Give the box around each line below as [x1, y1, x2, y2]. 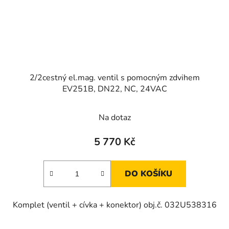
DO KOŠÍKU [124, 168, 172, 180]
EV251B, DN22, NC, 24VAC [62, 83, 167, 95]
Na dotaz [98, 112, 131, 124]
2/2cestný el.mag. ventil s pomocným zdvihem [29, 72, 200, 84]
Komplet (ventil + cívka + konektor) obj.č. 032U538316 [12, 199, 217, 211]
